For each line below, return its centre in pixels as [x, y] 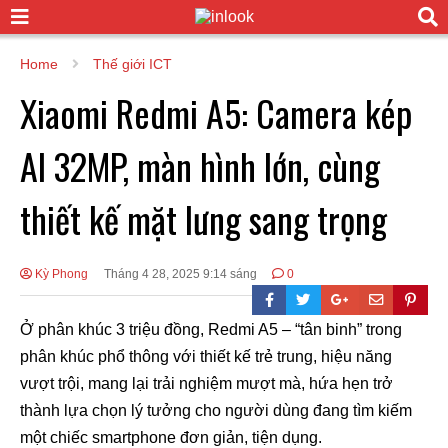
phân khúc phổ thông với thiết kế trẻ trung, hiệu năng [206, 356]
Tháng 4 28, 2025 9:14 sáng [180, 273]
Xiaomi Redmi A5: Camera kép [216, 112]
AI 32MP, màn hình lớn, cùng [200, 165]
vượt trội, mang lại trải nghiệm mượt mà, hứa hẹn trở [206, 383]
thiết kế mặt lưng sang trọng [203, 218]
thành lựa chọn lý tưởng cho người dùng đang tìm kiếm [216, 410]
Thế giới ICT [132, 64]
